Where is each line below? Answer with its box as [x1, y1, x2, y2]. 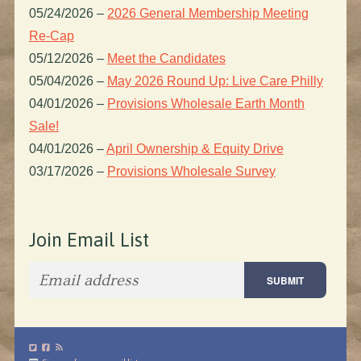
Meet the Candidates [106, 52, 226, 66]
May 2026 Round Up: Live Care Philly [106, 74, 323, 89]
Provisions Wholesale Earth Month [106, 97, 305, 111]
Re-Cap [28, 29, 74, 44]
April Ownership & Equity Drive [106, 142, 284, 156]
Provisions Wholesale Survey [106, 164, 276, 179]
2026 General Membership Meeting [106, 6, 309, 21]
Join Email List [28, 229, 149, 251]
